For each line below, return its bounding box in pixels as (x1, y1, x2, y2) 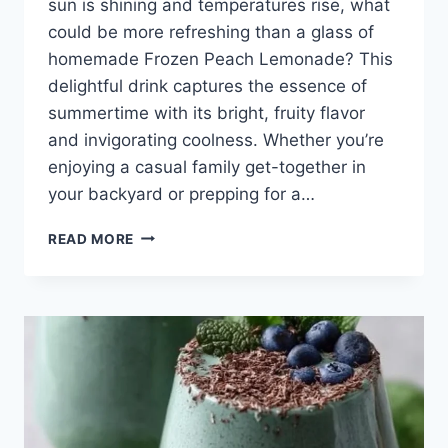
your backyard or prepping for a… (48, 183, 315, 204)
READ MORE (48, 230, 135, 247)
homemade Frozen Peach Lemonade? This (48, 48, 393, 69)
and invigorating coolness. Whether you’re (48, 129, 384, 150)
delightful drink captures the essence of (48, 75, 367, 96)
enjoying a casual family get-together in (48, 156, 366, 177)
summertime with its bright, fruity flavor (48, 102, 365, 123)
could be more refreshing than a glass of (48, 21, 374, 42)
